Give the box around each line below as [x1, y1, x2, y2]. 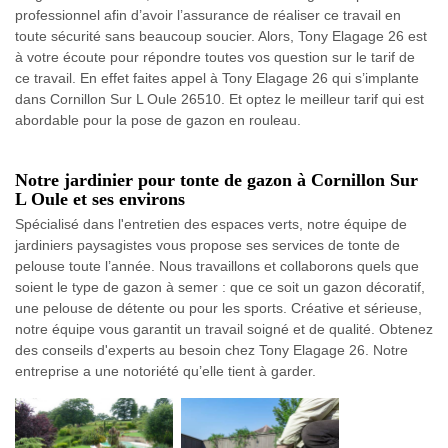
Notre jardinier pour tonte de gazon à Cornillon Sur [15, 170, 418, 190]
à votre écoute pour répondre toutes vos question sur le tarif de [15, 49, 415, 65]
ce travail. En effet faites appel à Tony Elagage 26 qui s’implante [15, 70, 419, 86]
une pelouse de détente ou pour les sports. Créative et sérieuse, [15, 300, 422, 316]
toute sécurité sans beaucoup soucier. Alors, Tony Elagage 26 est [15, 28, 427, 44]
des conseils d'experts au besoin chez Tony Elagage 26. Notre [15, 342, 408, 358]
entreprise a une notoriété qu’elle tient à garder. [15, 363, 316, 379]
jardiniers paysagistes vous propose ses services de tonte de [15, 237, 400, 253]
